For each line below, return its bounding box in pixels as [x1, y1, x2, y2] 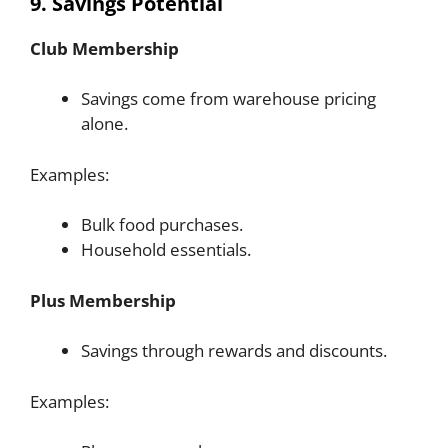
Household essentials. [81, 238, 251, 262]
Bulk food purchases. [81, 213, 243, 237]
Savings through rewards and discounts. [81, 339, 387, 363]
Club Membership [30, 36, 179, 60]
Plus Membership [30, 288, 176, 312]
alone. [81, 112, 128, 136]
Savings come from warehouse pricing [81, 87, 376, 111]
